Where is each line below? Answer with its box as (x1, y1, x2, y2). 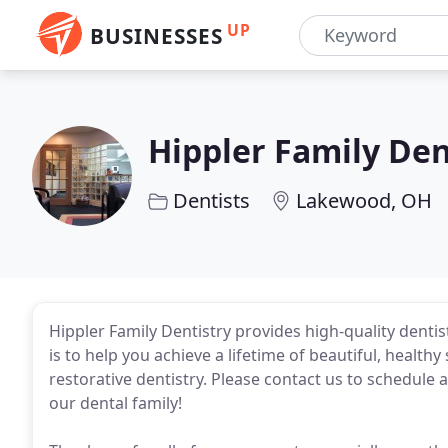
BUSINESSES (90, 22, 223, 50)
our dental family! (49, 392, 182, 414)
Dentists (173, 187, 250, 214)
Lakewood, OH (296, 187, 432, 214)
